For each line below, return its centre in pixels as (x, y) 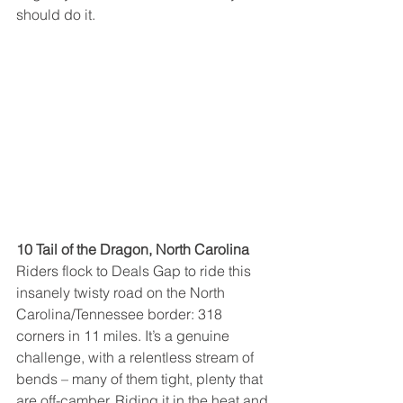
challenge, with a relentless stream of (137, 358)
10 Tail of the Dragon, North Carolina (133, 250)
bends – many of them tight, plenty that (141, 379)
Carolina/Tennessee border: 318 (121, 314)
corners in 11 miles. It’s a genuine (125, 336)
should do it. (56, 14)
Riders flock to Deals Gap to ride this (135, 271)
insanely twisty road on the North (122, 293)
